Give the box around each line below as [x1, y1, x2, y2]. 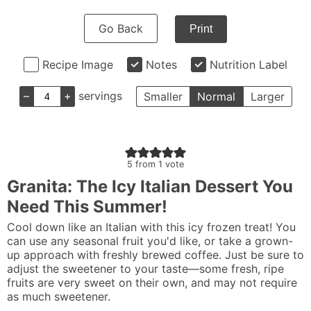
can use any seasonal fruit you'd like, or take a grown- [7, 234, 293, 248]
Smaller [143, 90, 183, 103]
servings [78, 89, 122, 103]
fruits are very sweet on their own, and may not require [7, 276, 297, 289]
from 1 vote [133, 159, 184, 169]
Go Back [99, 22, 143, 35]
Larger [250, 90, 285, 103]
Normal [196, 90, 235, 103]
